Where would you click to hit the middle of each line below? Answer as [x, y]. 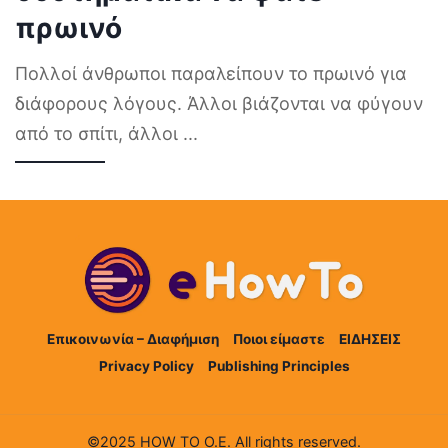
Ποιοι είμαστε [279, 339]
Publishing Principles [278, 366]
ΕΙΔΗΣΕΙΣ [370, 339]
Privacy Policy [146, 366]
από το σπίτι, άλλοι [99, 134]
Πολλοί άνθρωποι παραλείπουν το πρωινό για [211, 74]
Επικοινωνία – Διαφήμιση [133, 339]
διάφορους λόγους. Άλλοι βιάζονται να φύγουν [219, 104]
